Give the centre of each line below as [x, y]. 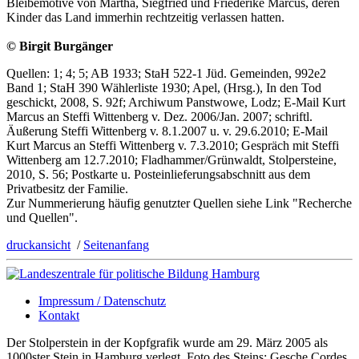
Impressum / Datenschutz [102, 301]
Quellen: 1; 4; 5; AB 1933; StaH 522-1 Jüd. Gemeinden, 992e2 [166, 74]
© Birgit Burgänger [60, 46]
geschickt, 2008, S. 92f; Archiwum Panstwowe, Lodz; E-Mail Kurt [176, 103]
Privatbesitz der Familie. [67, 189]
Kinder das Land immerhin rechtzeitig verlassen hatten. [145, 18]
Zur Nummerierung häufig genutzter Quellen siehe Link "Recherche [179, 204]
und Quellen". [42, 218]
